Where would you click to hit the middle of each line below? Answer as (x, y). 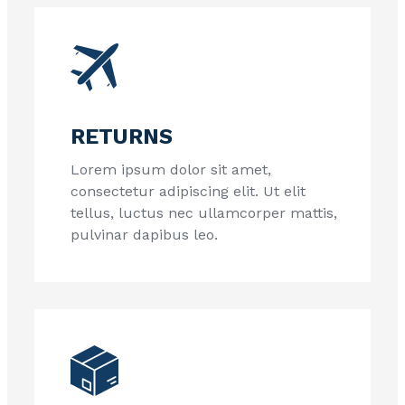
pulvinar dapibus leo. (145, 234)
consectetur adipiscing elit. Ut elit (188, 191)
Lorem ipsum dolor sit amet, (171, 169)
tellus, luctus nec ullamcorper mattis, (204, 212)
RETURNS (122, 136)
